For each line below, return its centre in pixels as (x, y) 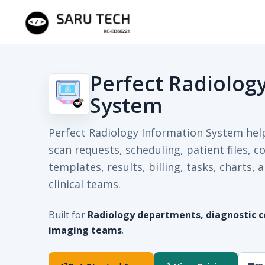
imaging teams (85, 230)
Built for (68, 215)
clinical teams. (85, 184)
